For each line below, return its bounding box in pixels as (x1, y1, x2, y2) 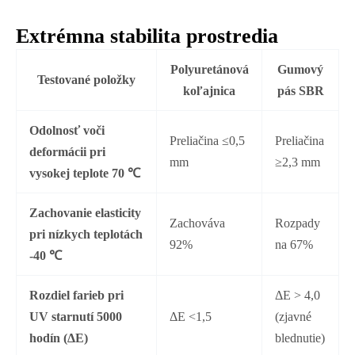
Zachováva (170, 215, 226, 231)
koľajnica (183, 82, 235, 98)
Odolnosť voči (29, 122, 105, 138)
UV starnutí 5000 (29, 308, 123, 324)
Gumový (277, 61, 323, 77)
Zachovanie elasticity (29, 204, 142, 220)
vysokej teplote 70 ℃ (29, 165, 141, 181)
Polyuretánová (170, 61, 249, 77)
